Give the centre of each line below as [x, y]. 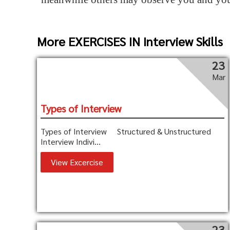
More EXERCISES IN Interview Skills [130, 41]
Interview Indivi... [71, 141]
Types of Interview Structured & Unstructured [126, 131]
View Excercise [77, 162]
